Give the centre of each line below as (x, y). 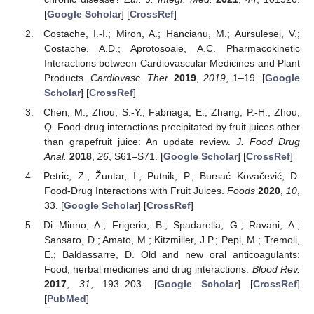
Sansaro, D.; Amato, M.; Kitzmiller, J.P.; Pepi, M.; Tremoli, (172, 240)
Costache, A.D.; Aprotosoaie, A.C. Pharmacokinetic (172, 48)
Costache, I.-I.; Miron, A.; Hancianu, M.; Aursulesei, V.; (172, 34)
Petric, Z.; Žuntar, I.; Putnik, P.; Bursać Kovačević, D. (172, 176)
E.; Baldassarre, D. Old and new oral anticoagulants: (172, 255)
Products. (67, 78)
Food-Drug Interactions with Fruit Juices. (135, 191)
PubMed (66, 299)
